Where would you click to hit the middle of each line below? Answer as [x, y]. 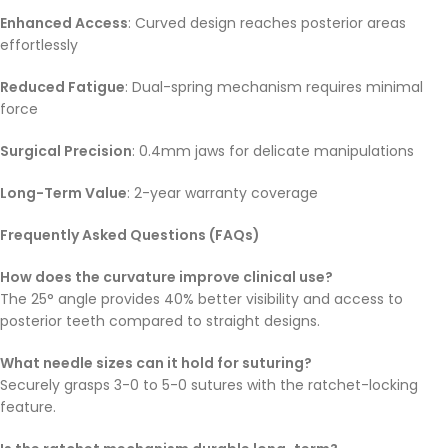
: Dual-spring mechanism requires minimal [274, 87]
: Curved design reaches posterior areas [267, 23]
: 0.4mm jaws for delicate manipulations [273, 151]
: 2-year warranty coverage [222, 193]
